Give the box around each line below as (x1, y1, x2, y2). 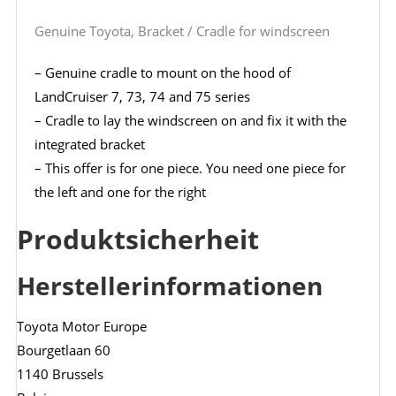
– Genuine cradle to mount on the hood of (34, 64, 291, 82)
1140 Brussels (16, 365, 103, 384)
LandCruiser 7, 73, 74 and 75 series (34, 88, 250, 106)
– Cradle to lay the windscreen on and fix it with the (34, 111, 346, 130)
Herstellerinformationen (16, 269, 323, 303)
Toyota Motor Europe (16, 317, 147, 336)
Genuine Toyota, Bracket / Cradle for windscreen (34, 22, 330, 41)
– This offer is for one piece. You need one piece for (34, 159, 346, 178)
